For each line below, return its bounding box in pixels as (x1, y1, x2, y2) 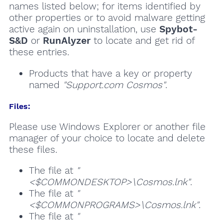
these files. (8, 144, 57, 155)
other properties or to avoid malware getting (8, 12, 205, 24)
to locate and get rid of (90, 35, 195, 47)
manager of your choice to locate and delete (8, 132, 205, 144)
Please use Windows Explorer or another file (8, 121, 206, 132)
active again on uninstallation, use (8, 23, 159, 35)
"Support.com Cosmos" (62, 79, 165, 91)
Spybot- (159, 23, 198, 35)
